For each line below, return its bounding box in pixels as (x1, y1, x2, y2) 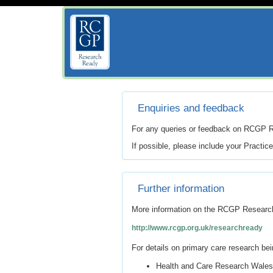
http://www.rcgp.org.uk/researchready (131, 224, 263, 232)
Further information (137, 183, 224, 194)
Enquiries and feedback (137, 102, 244, 114)
